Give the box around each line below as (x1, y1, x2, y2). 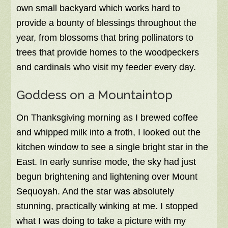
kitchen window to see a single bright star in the (16, 142, 209, 153)
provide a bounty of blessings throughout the (16, 18, 197, 28)
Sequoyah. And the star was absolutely (16, 186, 175, 197)
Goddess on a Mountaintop (16, 88, 173, 103)
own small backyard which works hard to (16, 3, 181, 14)
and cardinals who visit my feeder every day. (16, 62, 196, 73)
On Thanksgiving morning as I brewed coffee (16, 112, 198, 123)
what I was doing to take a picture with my (16, 216, 186, 226)
